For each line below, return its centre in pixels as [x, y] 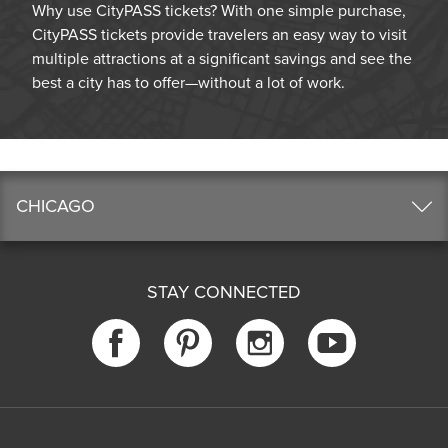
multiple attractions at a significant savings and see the [222, 58]
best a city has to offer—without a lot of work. [189, 82]
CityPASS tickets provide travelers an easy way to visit [219, 34]
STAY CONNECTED [224, 291]
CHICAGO [55, 205]
